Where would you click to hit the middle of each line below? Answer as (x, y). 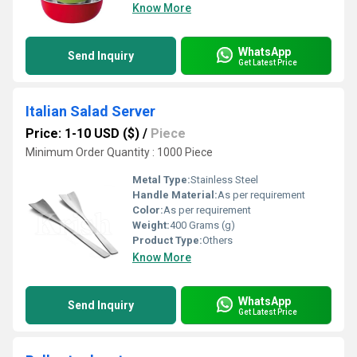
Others (218, 240)
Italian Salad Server (90, 111)
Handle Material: (175, 195)
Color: (148, 210)
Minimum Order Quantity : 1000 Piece (119, 152)
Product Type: (167, 240)
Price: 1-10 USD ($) (82, 133)
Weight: (151, 225)
